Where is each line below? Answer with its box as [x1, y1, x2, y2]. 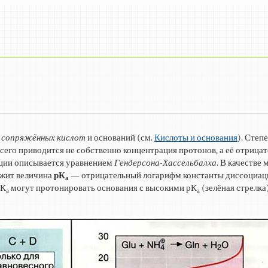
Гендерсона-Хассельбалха [114, 157, 217, 169]
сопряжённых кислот [1, 132, 86, 144]
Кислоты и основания [154, 132, 237, 144]
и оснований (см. [86, 132, 154, 144]
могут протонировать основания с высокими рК [9, 182, 197, 194]
